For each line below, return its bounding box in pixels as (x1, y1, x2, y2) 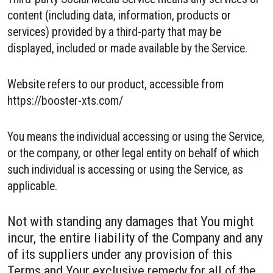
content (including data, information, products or (7, 9, 231, 23)
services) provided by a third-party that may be (7, 25, 221, 39)
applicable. (7, 179, 57, 193)
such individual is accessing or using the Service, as (7, 163, 243, 177)
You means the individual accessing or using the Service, (7, 130, 264, 144)
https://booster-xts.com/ (7, 94, 123, 108)
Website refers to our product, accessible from (7, 77, 224, 91)
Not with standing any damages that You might (7, 213, 253, 229)
